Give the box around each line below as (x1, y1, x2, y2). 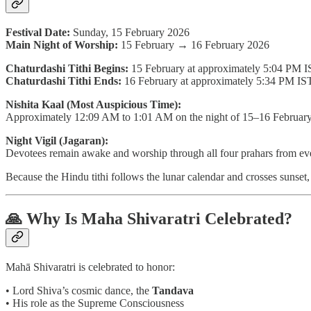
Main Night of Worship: (6, 39, 118, 51)
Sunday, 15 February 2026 (70, 26, 190, 39)
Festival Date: (6, 26, 70, 39)
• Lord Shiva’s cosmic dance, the (6, 285, 152, 297)
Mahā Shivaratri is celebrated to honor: (6, 261, 175, 274)
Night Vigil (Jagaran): (6, 135, 108, 147)
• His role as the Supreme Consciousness (6, 297, 184, 310)
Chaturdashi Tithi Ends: (6, 75, 121, 87)
